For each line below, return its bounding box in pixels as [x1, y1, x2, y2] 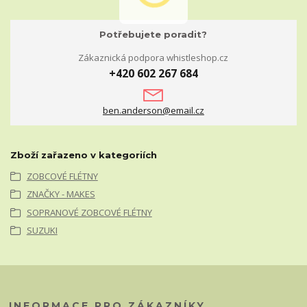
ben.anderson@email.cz [102, 103, 204, 116]
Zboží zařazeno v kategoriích [10, 149, 157, 160]
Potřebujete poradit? [99, 29, 208, 40]
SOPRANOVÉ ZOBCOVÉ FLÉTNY [26, 206, 152, 219]
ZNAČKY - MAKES [26, 188, 95, 201]
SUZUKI [26, 224, 58, 237]
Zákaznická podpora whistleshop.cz [78, 51, 229, 64]
